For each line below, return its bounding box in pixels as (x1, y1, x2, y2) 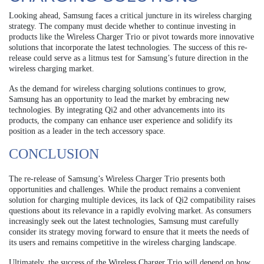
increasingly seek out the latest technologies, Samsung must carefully (9, 217, 239, 226)
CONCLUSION (9, 146, 99, 162)
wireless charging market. (9, 64, 94, 74)
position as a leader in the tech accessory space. (9, 127, 166, 136)
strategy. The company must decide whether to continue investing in (9, 22, 236, 31)
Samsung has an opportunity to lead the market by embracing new (9, 95, 229, 104)
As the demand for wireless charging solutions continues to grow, (9, 84, 226, 94)
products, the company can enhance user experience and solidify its (9, 116, 232, 126)
